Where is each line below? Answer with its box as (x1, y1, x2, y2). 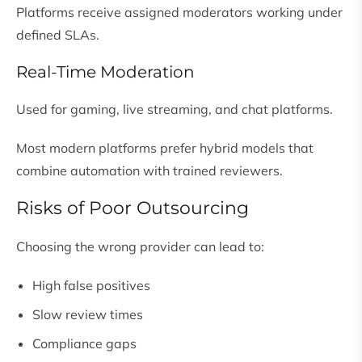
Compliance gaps (32, 335, 137, 352)
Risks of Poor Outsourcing (16, 197, 249, 220)
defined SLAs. (16, 27, 99, 44)
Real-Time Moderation (16, 62, 195, 82)
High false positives (32, 277, 150, 294)
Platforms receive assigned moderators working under (16, 4, 343, 21)
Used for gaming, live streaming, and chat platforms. (16, 101, 333, 118)
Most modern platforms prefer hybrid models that (16, 140, 314, 157)
